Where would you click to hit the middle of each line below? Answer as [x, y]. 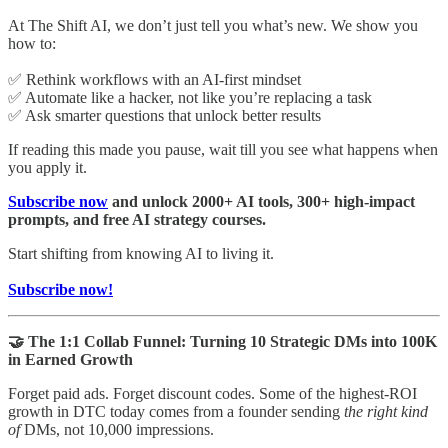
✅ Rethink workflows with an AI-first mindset [154, 80]
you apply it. [47, 168]
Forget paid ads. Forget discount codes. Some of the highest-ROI [212, 394]
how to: [32, 44]
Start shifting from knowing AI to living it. [141, 254]
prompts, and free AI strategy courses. [137, 220]
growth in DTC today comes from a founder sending [176, 412]
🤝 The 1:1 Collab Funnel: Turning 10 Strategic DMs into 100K [222, 342]
